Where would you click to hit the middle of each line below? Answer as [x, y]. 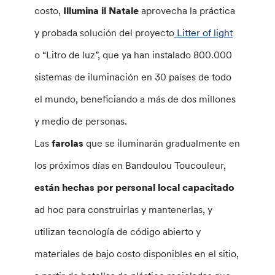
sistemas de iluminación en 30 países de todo [133, 77]
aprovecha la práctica [188, 10]
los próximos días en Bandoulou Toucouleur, [130, 165]
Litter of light [204, 33]
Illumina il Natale [103, 10]
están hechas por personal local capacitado [135, 187]
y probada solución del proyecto [105, 33]
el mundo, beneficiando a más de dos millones [135, 99]
